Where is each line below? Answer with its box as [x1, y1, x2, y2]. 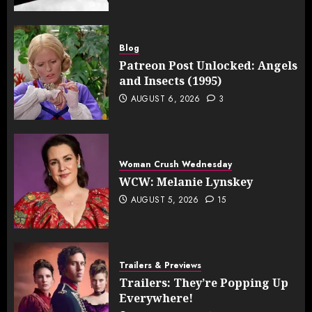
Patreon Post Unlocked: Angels [119, 57, 297, 73]
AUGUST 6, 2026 [130, 92, 201, 105]
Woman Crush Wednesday [119, 157, 232, 171]
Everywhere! [119, 290, 193, 306]
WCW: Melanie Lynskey [119, 173, 253, 189]
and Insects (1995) [119, 72, 221, 88]
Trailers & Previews [119, 258, 201, 272]
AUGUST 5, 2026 [130, 193, 199, 206]
